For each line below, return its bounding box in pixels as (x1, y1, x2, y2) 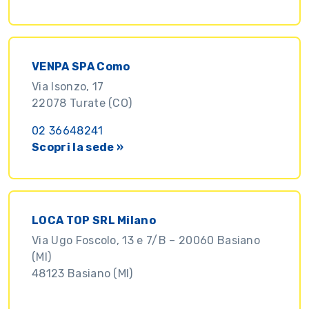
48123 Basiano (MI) (32, 266, 133, 280)
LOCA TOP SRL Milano (32, 213, 157, 227)
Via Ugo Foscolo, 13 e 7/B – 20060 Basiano (32, 233, 261, 247)
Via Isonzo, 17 (32, 79, 104, 93)
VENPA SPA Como (32, 59, 130, 73)
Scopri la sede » (32, 140, 124, 154)
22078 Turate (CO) (32, 96, 132, 110)
